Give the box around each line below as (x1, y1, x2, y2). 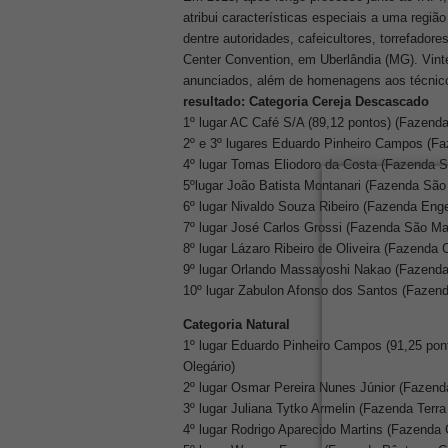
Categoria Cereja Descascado (249, 94, 429, 109)
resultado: (183, 94, 245, 109)
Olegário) (183, 359, 235, 374)
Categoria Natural (183, 317, 290, 332)
